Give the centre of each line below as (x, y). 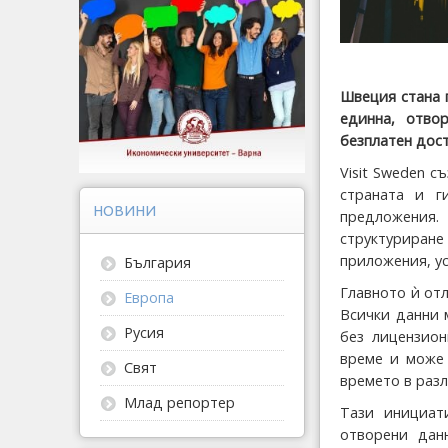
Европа (149, 298)
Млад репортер (179, 403)
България (157, 263)
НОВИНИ (124, 211)
